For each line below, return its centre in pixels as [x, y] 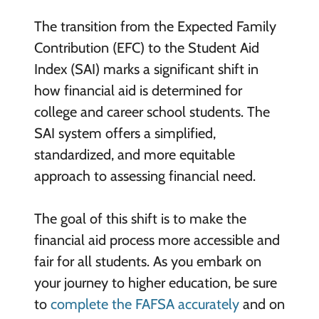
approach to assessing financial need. [145, 176]
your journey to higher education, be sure [155, 283]
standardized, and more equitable [134, 155]
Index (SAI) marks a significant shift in [146, 69]
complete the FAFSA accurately [145, 304]
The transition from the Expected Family [155, 27]
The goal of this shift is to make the [140, 219]
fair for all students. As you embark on [147, 262]
